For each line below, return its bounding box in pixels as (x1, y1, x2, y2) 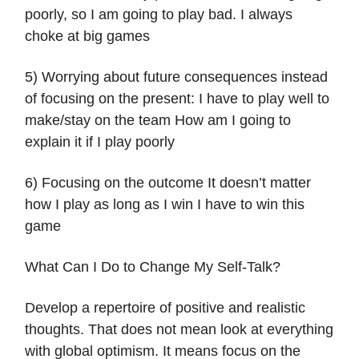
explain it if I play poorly (25, 134, 175, 151)
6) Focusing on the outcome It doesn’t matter (25, 175, 311, 192)
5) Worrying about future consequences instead (25, 69, 328, 86)
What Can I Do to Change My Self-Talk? (25, 259, 280, 276)
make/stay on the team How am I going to (25, 112, 291, 129)
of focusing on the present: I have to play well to (25, 91, 329, 107)
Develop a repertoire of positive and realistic (25, 300, 305, 317)
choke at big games (25, 28, 150, 45)
